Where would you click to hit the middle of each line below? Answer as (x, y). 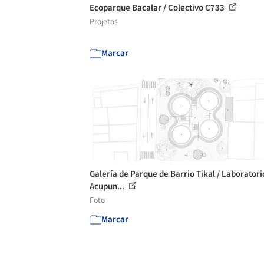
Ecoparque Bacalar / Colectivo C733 (158, 8)
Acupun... (108, 186)
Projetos (104, 21)
